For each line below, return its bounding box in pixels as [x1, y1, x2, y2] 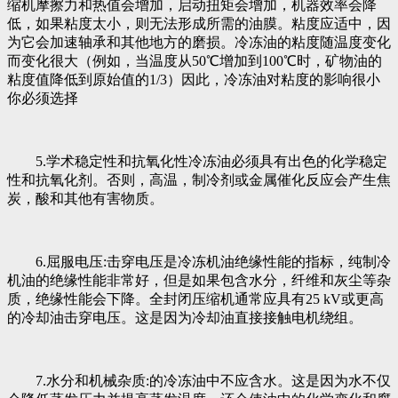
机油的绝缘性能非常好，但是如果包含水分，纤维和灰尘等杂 [7, 272, 391, 288]
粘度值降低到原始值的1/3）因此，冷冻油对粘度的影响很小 [7, 71, 380, 87]
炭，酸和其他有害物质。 [7, 190, 163, 206]
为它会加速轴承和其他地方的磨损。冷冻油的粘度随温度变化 [7, 34, 391, 50]
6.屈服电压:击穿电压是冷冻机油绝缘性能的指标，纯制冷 [7, 253, 391, 269]
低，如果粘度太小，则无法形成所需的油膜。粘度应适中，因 [7, 15, 391, 31]
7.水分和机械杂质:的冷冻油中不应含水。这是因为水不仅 [7, 372, 391, 388]
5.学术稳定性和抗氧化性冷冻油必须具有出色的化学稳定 [7, 153, 387, 169]
